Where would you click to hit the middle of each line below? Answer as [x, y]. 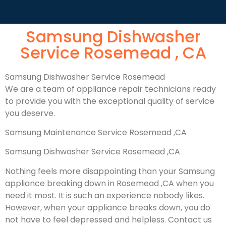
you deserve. [30, 113]
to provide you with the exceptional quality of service [110, 101]
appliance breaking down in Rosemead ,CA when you [109, 183]
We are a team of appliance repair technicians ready [110, 89]
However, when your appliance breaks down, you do [108, 207]
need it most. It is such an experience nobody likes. [105, 195]
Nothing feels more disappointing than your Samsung [110, 171]
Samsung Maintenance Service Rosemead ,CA [96, 132]
